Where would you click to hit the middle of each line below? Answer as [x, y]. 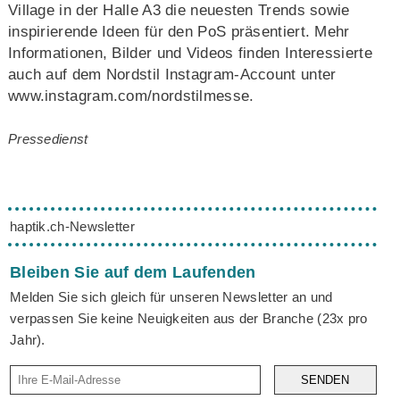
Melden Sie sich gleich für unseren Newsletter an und [171, 297]
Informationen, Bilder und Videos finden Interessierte [190, 53]
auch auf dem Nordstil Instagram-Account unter [172, 74]
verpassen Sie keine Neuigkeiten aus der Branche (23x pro [188, 319]
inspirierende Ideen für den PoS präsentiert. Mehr [179, 31]
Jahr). [27, 340]
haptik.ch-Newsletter [72, 226]
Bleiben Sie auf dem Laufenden [133, 273]
